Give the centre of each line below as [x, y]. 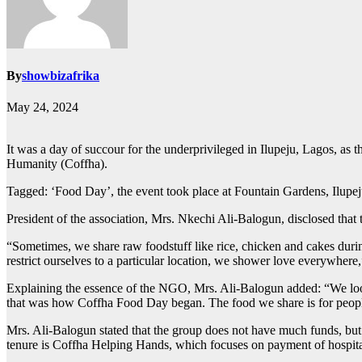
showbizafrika [61, 76]
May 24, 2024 [42, 107]
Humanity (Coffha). [57, 164]
